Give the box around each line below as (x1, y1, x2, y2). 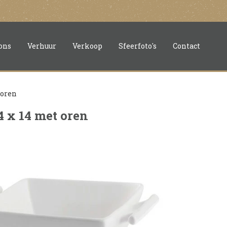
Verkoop (72, 41, 102, 51)
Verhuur (27, 41, 56, 51)
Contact (173, 41, 200, 51)
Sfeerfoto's (119, 41, 157, 51)
